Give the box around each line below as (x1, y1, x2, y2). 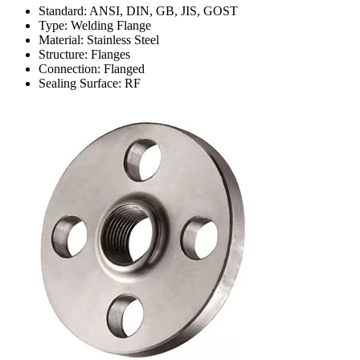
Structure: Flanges (39, 47, 130, 61)
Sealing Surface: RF (39, 76, 141, 90)
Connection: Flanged (39, 61, 145, 76)
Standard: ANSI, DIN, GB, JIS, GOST (39, 3, 238, 18)
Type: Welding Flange (39, 18, 151, 32)
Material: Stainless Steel (39, 32, 159, 47)
